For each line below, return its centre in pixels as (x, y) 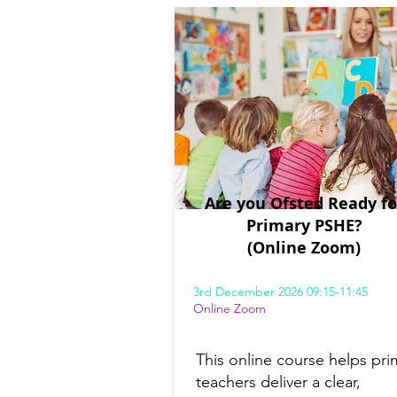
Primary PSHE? (304, 226)
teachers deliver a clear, (278, 382)
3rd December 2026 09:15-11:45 (280, 292)
